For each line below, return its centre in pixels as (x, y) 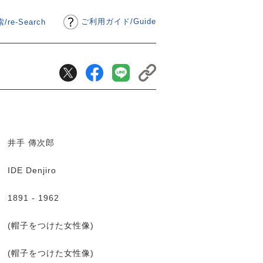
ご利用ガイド (106, 21)
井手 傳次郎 (33, 143)
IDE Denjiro (33, 170)
